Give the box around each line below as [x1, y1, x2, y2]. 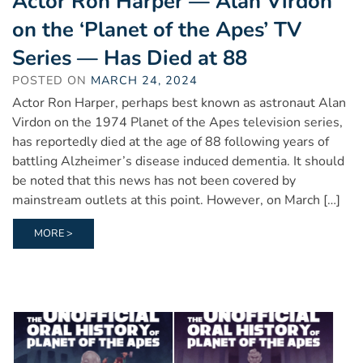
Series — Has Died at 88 [12, 44, 247, 73]
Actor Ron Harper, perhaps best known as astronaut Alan [12, 94, 346, 113]
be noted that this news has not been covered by [12, 172, 296, 190]
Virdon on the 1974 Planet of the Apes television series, [12, 113, 343, 132]
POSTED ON [12, 72, 91, 89]
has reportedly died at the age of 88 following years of [12, 133, 329, 152]
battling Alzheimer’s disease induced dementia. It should [12, 152, 344, 171]
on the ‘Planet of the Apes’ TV [12, 15, 301, 45]
